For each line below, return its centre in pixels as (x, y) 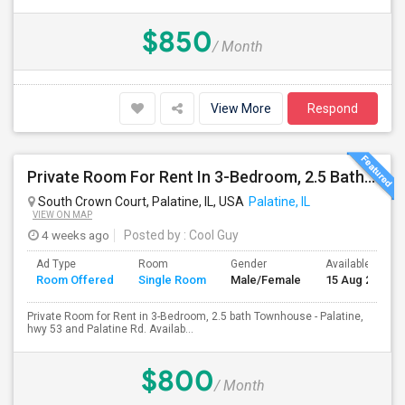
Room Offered (75, 280)
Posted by (152, 235)
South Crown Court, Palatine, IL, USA (140, 202)
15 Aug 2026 (358, 280)
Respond (333, 108)
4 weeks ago (74, 235)
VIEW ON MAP (62, 215)
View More (241, 108)
